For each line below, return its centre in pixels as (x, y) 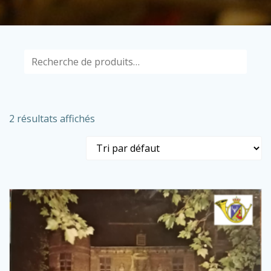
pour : (147, 71)
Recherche (157, 56)
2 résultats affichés (52, 119)
